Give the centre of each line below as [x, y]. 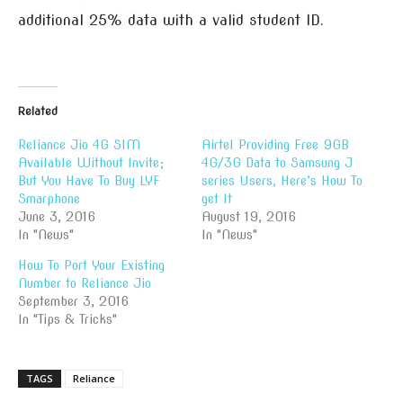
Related [38, 111]
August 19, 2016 [249, 217]
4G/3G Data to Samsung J [277, 163]
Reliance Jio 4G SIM [79, 145]
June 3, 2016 [57, 217]
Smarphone [49, 199]
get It [217, 199]
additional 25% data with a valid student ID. [171, 20]
